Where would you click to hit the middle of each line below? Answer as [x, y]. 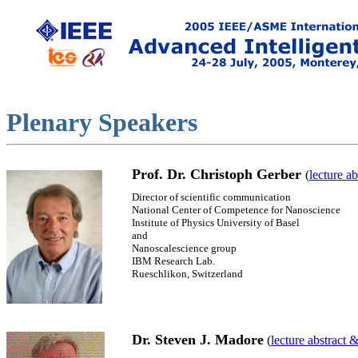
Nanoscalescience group [184, 248]
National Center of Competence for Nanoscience [236, 210]
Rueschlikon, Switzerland [187, 274]
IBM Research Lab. [173, 261]
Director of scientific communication [211, 197]
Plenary [52, 122]
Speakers [148, 122]
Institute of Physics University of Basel [216, 223]
